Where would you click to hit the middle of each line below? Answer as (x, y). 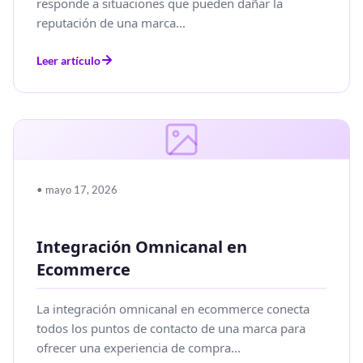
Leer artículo (68, 60)
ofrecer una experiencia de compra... (139, 347)
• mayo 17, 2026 (77, 189)
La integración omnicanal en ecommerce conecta (173, 308)
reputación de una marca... (111, 22)
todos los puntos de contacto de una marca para (171, 328)
